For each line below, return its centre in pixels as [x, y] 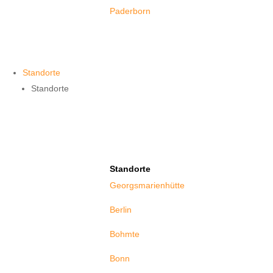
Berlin [121, 209]
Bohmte [125, 234]
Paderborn [130, 11]
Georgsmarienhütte [147, 185]
